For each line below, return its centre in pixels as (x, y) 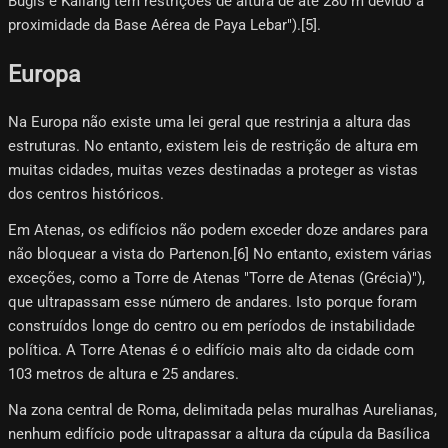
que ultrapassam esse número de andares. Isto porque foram (212, 302)
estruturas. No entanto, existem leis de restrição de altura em (213, 146)
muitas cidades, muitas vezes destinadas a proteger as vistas (213, 170)
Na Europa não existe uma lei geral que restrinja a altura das (209, 122)
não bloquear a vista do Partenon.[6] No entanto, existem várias (220, 254)
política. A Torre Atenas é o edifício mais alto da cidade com (211, 350)
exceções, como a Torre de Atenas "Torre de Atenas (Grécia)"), (216, 278)
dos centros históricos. (86, 194)
